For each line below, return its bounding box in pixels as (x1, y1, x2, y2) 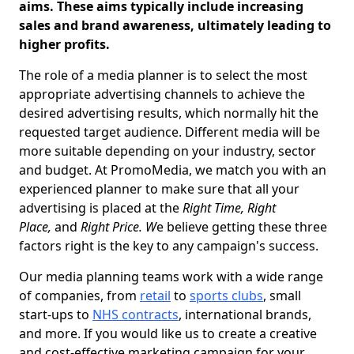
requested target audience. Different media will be (19, 123, 320, 141)
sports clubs (190, 287, 263, 304)
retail (140, 287, 171, 304)
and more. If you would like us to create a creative (19, 325, 317, 342)
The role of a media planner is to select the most (19, 66, 307, 84)
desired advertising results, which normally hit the (19, 104, 318, 122)
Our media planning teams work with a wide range (19, 268, 323, 285)
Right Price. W (77, 218, 156, 235)
